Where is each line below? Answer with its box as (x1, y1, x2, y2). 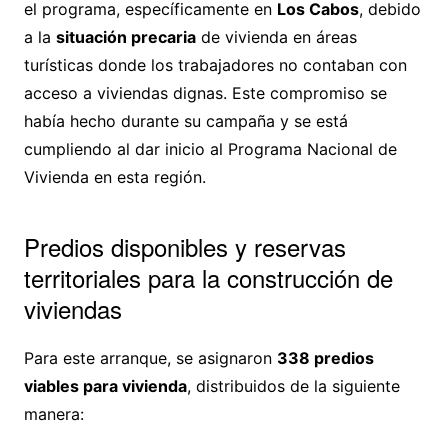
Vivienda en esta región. (23, 167, 206, 188)
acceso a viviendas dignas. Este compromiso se (23, 83, 387, 104)
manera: (23, 404, 84, 425)
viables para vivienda (23, 376, 187, 397)
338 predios (276, 348, 374, 369)
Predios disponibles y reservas (23, 229, 346, 265)
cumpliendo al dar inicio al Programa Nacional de (23, 139, 397, 160)
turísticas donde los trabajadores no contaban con (23, 55, 407, 76)
